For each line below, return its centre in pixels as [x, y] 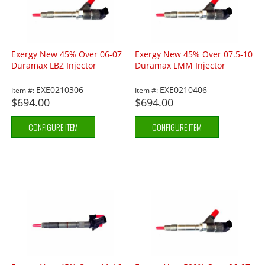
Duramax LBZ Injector [54, 66]
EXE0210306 [60, 90]
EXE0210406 [184, 90]
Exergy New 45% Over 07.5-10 [194, 54]
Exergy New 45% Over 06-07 [67, 54]
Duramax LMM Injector [180, 66]
